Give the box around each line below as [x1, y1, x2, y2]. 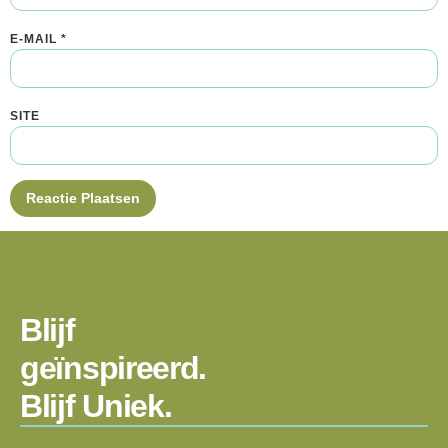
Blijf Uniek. [20, 388, 172, 425]
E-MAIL [10, 31, 61, 46]
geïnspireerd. [20, 350, 207, 387]
